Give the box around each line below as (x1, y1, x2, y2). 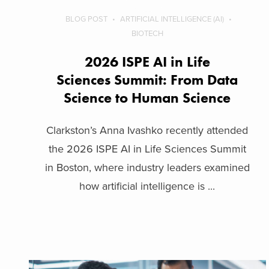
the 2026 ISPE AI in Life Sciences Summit (48, 142, 246, 156)
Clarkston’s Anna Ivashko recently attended (46, 123, 249, 137)
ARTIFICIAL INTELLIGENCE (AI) (120, 14, 225, 24)
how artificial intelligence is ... (79, 179, 216, 193)
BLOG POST (65, 14, 108, 24)
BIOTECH (131, 28, 163, 38)
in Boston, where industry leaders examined (44, 160, 250, 174)
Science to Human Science (64, 88, 231, 107)
